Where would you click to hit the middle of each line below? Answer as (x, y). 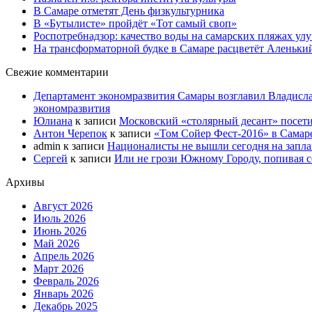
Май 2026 (56, 243)
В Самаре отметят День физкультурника (129, 10)
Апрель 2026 (64, 256)
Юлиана (53, 120)
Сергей (50, 158)
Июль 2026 (60, 218)
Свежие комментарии (57, 72)
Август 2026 (63, 205)
